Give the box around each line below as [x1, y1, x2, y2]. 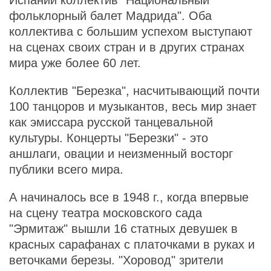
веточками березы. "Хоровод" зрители [9, 253, 223, 267]
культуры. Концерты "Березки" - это [9, 131, 208, 145]
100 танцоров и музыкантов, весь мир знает [9, 100, 256, 113]
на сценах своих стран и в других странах [9, 41, 244, 54]
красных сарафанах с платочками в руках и [9, 238, 255, 251]
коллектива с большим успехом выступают [9, 25, 252, 38]
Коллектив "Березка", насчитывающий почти [9, 84, 260, 97]
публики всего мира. [9, 163, 123, 176]
